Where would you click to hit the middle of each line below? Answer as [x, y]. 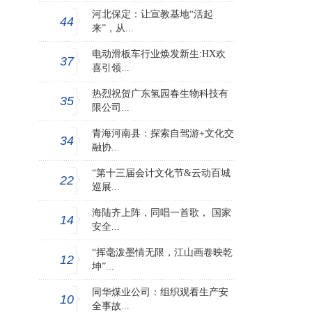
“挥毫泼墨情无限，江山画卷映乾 [162, 253]
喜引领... [111, 68]
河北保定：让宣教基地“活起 [153, 15]
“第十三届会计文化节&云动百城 [161, 173]
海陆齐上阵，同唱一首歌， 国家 [162, 213]
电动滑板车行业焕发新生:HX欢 [159, 54]
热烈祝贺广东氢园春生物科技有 [160, 94]
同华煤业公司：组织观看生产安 [160, 292]
